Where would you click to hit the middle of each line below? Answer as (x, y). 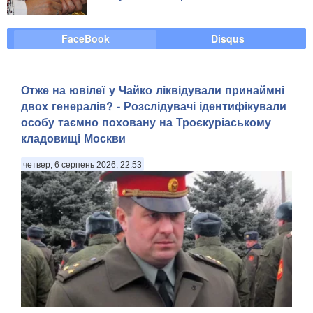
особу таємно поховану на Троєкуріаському (146, 122)
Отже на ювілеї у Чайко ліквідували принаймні (153, 89)
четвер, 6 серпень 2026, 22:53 (82, 165)
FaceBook (85, 39)
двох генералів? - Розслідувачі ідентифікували (154, 105)
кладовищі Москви (73, 138)
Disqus (228, 39)
